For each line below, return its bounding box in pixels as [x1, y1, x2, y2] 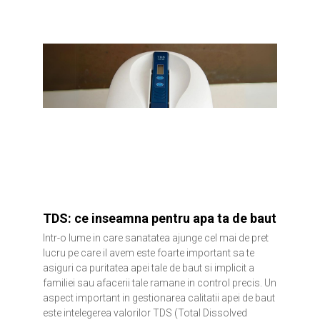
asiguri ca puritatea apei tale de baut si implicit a [43, 262, 254, 274]
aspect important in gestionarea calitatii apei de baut [43, 292, 275, 304]
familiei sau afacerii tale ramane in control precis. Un [43, 277, 276, 289]
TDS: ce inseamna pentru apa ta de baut [43, 211, 276, 226]
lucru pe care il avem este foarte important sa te [43, 247, 254, 259]
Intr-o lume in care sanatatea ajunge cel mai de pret [43, 232, 269, 244]
